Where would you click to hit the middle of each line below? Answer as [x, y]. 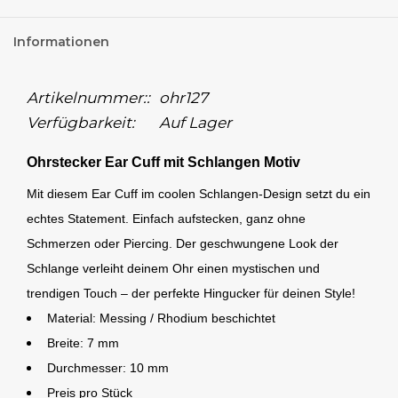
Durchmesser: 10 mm [108, 368]
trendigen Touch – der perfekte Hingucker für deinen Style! [191, 294]
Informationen [61, 42]
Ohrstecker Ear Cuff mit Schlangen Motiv [163, 163]
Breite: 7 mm [83, 343]
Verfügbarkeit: [81, 123]
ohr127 [183, 98]
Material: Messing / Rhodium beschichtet [161, 318]
